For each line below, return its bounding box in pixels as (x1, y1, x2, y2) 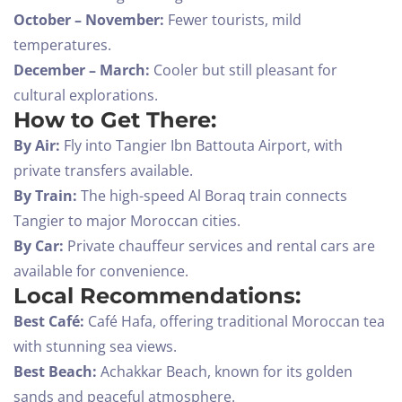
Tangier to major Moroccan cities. (13, 211, 240, 232)
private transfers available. (13, 161, 193, 181)
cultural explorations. (13, 85, 158, 106)
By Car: (13, 236, 64, 257)
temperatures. (13, 35, 111, 56)
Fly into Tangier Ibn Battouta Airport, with (60, 135, 343, 156)
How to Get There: (13, 107, 216, 134)
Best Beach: (13, 362, 97, 382)
